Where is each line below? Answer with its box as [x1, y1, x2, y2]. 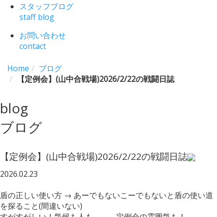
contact [19, 40, 46, 51]
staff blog [19, 11, 54, 22]
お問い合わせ [19, 30, 66, 41]
